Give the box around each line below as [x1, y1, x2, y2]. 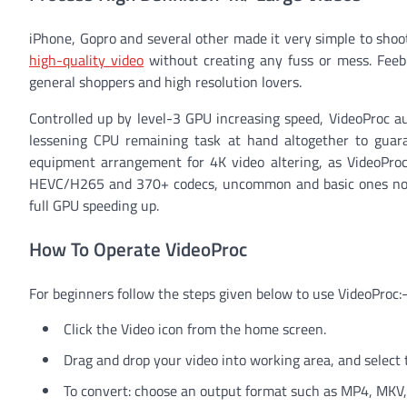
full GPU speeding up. [29, 194, 159, 217]
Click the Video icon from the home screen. [64, 317, 326, 340]
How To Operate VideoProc [29, 234, 247, 264]
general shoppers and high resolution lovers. [29, 71, 302, 94]
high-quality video [29, 49, 144, 72]
